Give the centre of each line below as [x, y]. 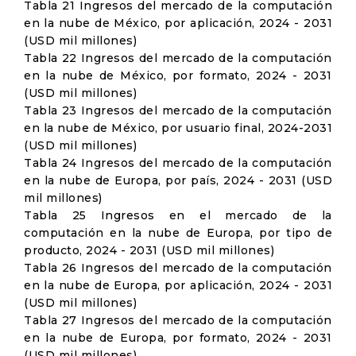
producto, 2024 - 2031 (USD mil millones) [149, 250]
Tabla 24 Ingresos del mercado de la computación [178, 163]
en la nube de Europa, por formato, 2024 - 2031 [178, 338]
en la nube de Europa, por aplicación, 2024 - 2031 [178, 285]
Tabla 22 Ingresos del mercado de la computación [178, 58]
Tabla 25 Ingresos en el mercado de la [178, 215]
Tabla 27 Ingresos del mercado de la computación [178, 320]
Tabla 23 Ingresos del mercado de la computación [178, 110]
